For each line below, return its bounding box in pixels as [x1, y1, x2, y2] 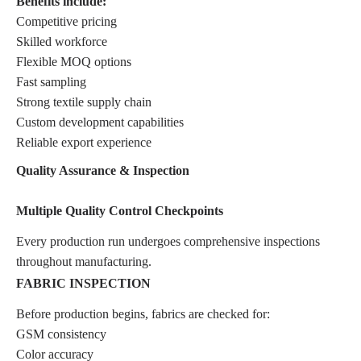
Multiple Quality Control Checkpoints [16, 203, 223, 218]
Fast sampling [16, 74, 86, 89]
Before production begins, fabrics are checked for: [16, 306, 270, 321]
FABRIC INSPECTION [16, 276, 151, 290]
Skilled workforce [16, 34, 107, 48]
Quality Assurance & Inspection [16, 163, 189, 177]
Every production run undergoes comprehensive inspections [16, 234, 320, 248]
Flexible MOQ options [16, 54, 131, 68]
